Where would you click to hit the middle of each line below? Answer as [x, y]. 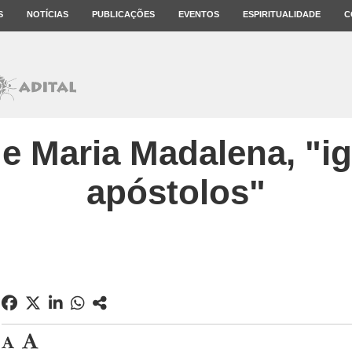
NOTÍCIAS [48, 14]
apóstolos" [176, 192]
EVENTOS [199, 14]
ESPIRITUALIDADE [282, 14]
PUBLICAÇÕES [123, 14]
